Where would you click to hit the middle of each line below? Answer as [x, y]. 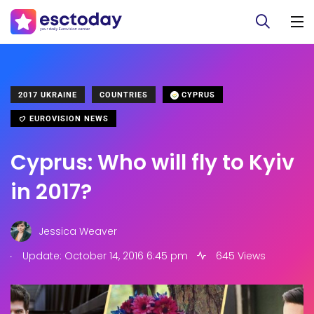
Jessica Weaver [78, 231]
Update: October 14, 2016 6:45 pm [104, 256]
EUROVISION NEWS [68, 119]
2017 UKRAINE [48, 95]
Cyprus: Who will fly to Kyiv [152, 163]
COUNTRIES [124, 95]
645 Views [239, 256]
